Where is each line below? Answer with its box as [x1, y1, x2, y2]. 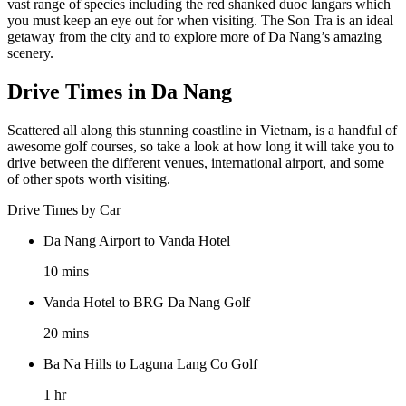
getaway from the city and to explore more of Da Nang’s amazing [7, 29, 382, 45]
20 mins [43, 325, 89, 342]
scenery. [7, 45, 53, 62]
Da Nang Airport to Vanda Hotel [43, 233, 230, 249]
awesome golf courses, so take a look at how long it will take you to [7, 139, 394, 155]
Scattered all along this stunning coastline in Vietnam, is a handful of [7, 122, 397, 139]
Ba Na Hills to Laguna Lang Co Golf [43, 356, 257, 372]
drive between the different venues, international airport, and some [7, 155, 384, 171]
